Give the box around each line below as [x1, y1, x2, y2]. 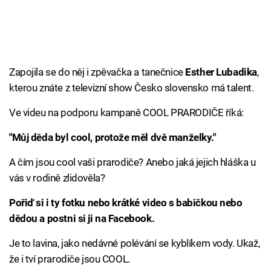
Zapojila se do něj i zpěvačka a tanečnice [9, 66, 186, 79]
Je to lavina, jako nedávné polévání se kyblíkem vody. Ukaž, [9, 237, 260, 250]
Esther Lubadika [185, 66, 257, 79]
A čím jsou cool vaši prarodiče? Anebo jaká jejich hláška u [9, 156, 256, 169]
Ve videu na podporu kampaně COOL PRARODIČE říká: [9, 106, 244, 119]
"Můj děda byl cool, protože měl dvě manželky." [9, 131, 216, 144]
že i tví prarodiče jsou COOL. [9, 253, 130, 266]
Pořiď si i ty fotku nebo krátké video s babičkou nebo [9, 197, 243, 209]
